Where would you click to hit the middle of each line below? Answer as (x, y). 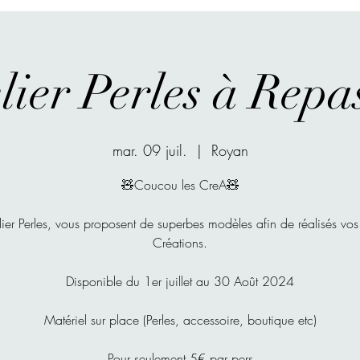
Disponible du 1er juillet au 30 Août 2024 (180, 281)
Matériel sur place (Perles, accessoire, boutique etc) (180, 319)
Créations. (180, 242)
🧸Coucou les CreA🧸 (180, 184)
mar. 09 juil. (149, 150)
